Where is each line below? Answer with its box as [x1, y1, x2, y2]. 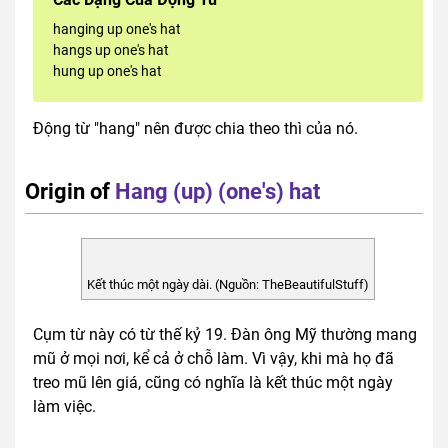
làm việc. [33, 396, 96, 416]
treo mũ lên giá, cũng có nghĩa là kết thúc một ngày [33, 372, 393, 392]
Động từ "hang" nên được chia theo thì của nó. [33, 119, 358, 139]
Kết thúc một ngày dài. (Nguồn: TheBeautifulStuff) [87, 276, 369, 292]
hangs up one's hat [53, 42, 169, 59]
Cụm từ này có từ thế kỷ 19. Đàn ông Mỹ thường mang [33, 324, 417, 344]
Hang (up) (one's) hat [115, 178, 320, 205]
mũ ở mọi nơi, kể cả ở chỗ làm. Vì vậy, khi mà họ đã [33, 348, 394, 368]
